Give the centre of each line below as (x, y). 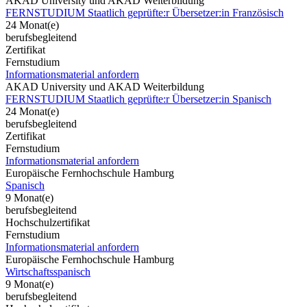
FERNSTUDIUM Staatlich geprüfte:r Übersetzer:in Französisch (145, 12)
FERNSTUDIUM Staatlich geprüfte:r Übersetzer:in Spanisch (138, 99)
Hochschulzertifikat (48, 222)
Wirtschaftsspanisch (48, 271)
